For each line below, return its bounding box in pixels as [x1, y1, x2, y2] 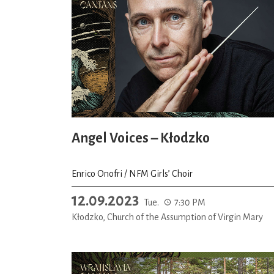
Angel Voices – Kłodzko [72, 131, 210, 146]
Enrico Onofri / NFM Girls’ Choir [72, 168, 193, 179]
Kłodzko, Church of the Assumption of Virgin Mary [72, 212, 263, 222]
